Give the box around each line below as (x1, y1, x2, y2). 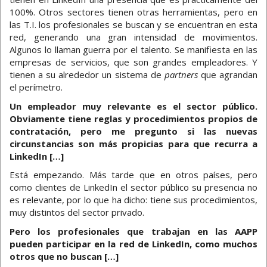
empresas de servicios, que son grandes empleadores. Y (10, 56, 257, 69)
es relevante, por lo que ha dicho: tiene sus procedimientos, (10, 194, 257, 206)
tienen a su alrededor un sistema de (10, 69, 164, 81)
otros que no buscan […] (10, 250, 119, 262)
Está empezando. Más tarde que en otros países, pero (10, 169, 257, 181)
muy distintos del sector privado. (10, 206, 144, 219)
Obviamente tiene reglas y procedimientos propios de (10, 112, 257, 125)
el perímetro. (10, 81, 63, 94)
